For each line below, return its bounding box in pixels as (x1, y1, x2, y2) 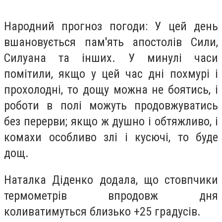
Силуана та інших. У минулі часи (4, 51, 218, 65)
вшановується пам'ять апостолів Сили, (4, 35, 218, 49)
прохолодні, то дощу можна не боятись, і (4, 82, 218, 97)
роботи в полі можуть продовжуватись (4, 98, 218, 112)
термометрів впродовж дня (4, 188, 218, 203)
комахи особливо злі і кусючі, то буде (4, 130, 218, 144)
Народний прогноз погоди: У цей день (4, 19, 218, 33)
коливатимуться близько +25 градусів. (4, 204, 201, 219)
